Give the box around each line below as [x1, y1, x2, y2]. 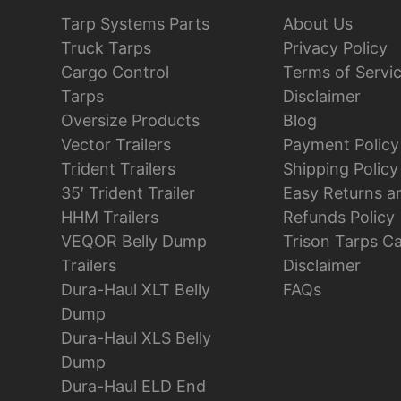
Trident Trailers [61, 159, 175, 179]
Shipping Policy [283, 159, 398, 179]
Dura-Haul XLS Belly [61, 328, 211, 348]
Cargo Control [61, 63, 169, 82]
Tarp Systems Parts [61, 14, 209, 34]
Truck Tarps [61, 38, 151, 58]
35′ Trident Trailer [61, 183, 195, 203]
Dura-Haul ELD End [61, 377, 206, 397]
